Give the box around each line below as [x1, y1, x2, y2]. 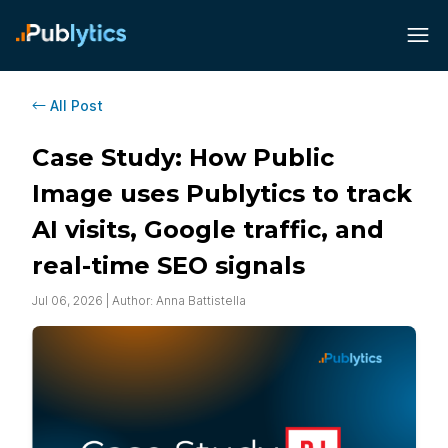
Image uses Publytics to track [32, 178, 412, 208]
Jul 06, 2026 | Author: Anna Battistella [32, 292, 246, 308]
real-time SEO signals [32, 250, 305, 280]
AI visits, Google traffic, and [32, 214, 384, 244]
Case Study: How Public [32, 142, 334, 172]
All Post [50, 96, 103, 114]
